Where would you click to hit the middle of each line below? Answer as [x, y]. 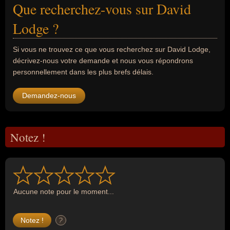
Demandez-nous [49, 95]
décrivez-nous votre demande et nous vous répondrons [103, 61]
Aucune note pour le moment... [64, 191]
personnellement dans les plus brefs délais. [83, 72]
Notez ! [28, 137]
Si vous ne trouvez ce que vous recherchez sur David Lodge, [112, 49]
